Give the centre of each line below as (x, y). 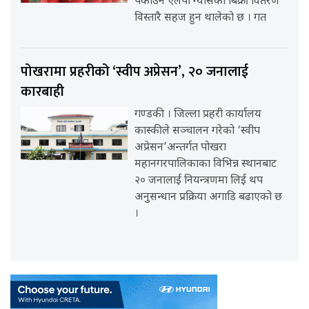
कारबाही (42, 92)
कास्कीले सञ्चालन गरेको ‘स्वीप (198, 132)
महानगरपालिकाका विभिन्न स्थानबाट (206, 165)
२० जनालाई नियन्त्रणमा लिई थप (199, 181)
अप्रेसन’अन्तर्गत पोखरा (181, 148)
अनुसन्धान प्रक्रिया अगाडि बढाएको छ (209, 198)
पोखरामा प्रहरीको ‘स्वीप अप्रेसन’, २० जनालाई (134, 72)
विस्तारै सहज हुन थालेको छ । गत (201, 19)
